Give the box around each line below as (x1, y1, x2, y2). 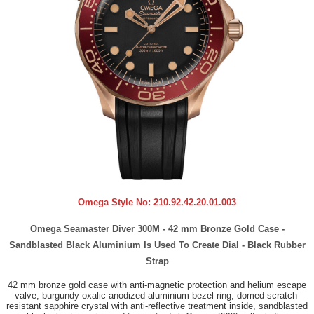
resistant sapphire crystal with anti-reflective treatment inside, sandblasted (6, 301, 308, 312)
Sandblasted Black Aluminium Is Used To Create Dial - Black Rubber (8, 240, 306, 251)
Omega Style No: (78, 197, 153, 208)
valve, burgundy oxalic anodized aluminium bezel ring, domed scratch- (14, 290, 300, 301)
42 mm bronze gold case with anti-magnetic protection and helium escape (8, 280, 306, 291)
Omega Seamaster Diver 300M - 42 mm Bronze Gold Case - (29, 224, 285, 235)
